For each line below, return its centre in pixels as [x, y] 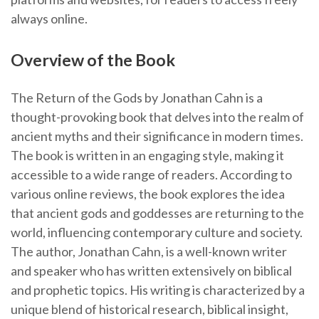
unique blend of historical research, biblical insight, [150, 309]
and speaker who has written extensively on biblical [151, 271]
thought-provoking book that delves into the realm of [157, 117]
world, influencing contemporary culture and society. [157, 232]
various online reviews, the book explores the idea [148, 194]
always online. [49, 19]
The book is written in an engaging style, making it [147, 155]
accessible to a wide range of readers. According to [151, 174]
